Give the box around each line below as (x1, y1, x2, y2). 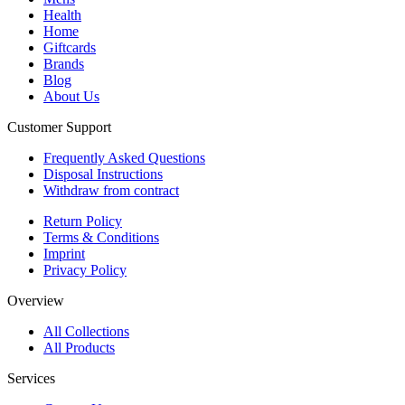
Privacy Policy (43, 261, 127, 278)
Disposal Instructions (43, 165, 163, 182)
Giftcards (43, 39, 96, 55)
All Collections (43, 323, 129, 339)
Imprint (43, 245, 85, 261)
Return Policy (43, 212, 122, 229)
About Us (43, 88, 99, 104)
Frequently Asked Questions (43, 149, 205, 165)
